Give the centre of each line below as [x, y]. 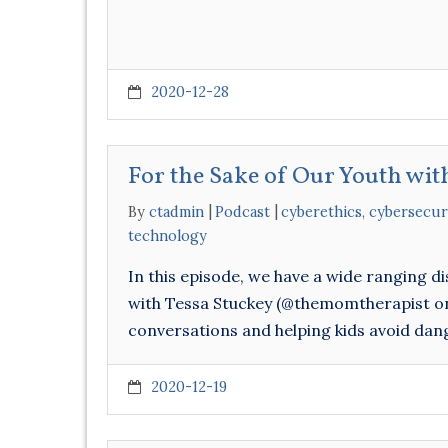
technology [167, 236]
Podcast [242, 212]
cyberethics [321, 212]
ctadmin [176, 212]
